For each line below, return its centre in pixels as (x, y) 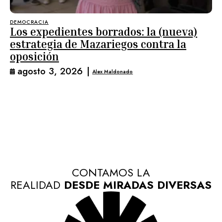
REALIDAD (35, 185)
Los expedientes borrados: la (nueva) (104, 32)
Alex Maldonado (113, 71)
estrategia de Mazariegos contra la (98, 44)
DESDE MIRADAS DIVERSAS (136, 185)
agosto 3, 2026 (50, 71)
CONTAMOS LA (111, 172)
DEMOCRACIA (29, 22)
